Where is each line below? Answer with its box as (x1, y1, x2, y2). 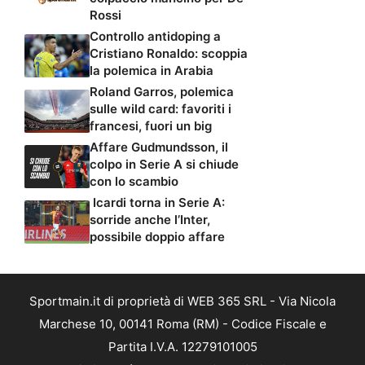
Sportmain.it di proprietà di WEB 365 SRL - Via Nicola (29, 293, 336, 310)
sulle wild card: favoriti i (90, 101, 231, 117)
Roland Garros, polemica (90, 84, 234, 100)
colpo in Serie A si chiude (90, 156, 239, 173)
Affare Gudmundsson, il (90, 139, 228, 156)
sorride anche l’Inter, (90, 212, 210, 228)
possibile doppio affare (90, 229, 225, 245)
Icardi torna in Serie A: (90, 195, 225, 211)
